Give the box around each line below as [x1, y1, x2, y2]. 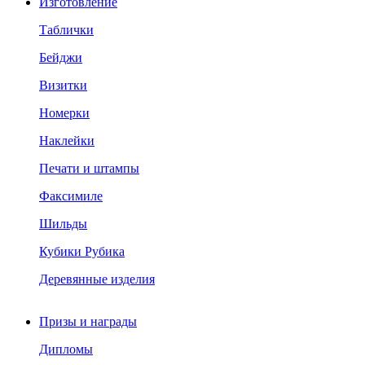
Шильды [39, 217, 87, 231]
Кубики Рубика [39, 244, 125, 258]
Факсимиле [39, 189, 103, 203]
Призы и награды [39, 314, 137, 328]
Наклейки [39, 134, 95, 147]
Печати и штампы [39, 161, 139, 175]
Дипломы [39, 342, 93, 356]
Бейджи [39, 51, 82, 64]
